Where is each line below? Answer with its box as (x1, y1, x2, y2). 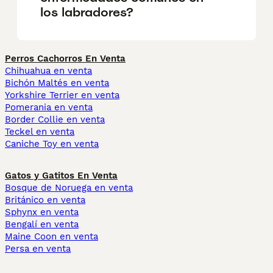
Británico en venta (5, 194, 85, 206)
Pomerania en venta (5, 102, 93, 113)
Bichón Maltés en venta (5, 77, 109, 89)
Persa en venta (5, 243, 71, 255)
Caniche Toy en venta (5, 138, 99, 150)
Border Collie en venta (5, 114, 105, 126)
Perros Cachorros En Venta (5, 53, 126, 65)
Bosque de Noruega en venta (5, 182, 133, 194)
